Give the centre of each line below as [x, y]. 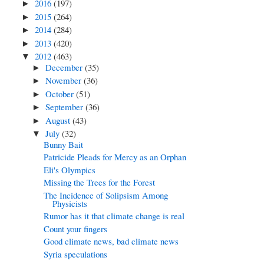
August [59, 120]
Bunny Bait [63, 144]
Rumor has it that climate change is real [114, 216]
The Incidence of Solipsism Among [105, 195]
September [66, 107]
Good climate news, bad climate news [111, 241]
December [65, 67]
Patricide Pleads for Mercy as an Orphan [115, 157]
